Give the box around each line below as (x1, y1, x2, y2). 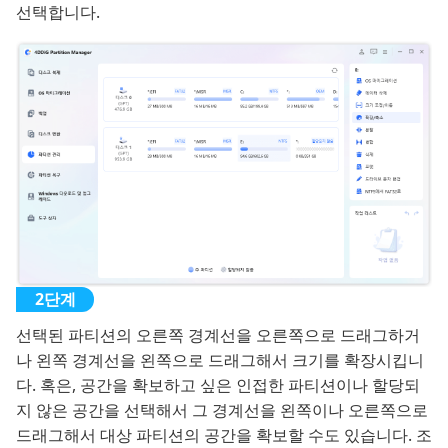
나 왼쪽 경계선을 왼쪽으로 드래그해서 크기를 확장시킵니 (16, 348, 424, 371)
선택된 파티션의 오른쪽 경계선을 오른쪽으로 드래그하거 (16, 323, 420, 346)
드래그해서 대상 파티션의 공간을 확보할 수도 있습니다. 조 (16, 423, 432, 446)
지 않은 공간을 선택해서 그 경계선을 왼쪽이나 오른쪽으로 (16, 398, 428, 421)
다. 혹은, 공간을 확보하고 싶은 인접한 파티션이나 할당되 (16, 373, 420, 396)
